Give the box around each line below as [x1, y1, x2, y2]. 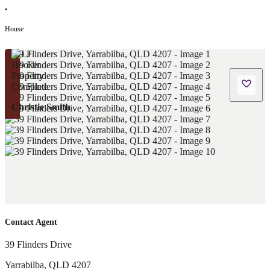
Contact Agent [5, 218, 57, 227]
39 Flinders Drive [5, 239, 72, 250]
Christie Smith [11, 101, 71, 112]
